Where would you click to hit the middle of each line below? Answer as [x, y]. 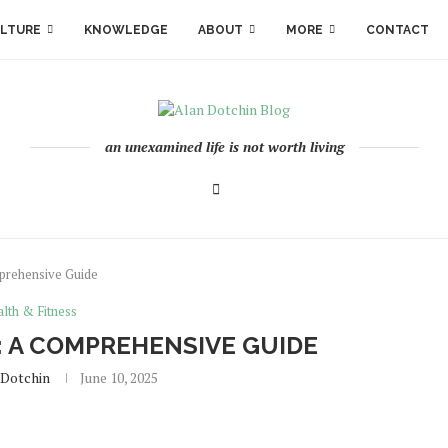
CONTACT [397, 30]
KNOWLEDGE [126, 30]
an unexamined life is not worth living [224, 146]
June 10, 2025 [118, 377]
